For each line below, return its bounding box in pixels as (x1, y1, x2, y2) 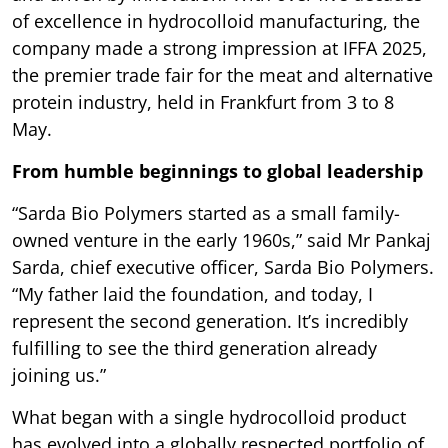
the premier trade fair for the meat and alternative (12, 62, 433, 87)
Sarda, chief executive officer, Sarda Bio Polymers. (12, 254, 434, 279)
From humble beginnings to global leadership (12, 158, 423, 183)
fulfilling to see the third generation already (12, 335, 377, 360)
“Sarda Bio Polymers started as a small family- (12, 200, 400, 225)
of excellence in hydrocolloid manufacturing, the (12, 8, 420, 33)
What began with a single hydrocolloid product (12, 404, 406, 429)
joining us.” (12, 362, 106, 387)
